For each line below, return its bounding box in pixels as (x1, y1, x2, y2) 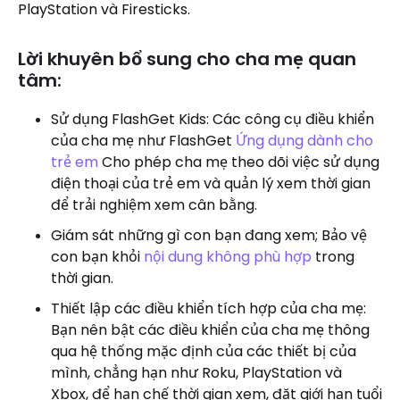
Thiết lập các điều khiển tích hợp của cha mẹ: (51, 298, 366, 320)
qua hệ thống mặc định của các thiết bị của (51, 341, 356, 362)
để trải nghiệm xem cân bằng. (51, 195, 257, 216)
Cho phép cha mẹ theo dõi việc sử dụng (98, 152, 379, 173)
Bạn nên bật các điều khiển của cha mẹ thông (51, 320, 370, 341)
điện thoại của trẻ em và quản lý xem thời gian (51, 173, 371, 195)
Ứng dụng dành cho (236, 130, 373, 152)
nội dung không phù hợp (144, 246, 312, 268)
